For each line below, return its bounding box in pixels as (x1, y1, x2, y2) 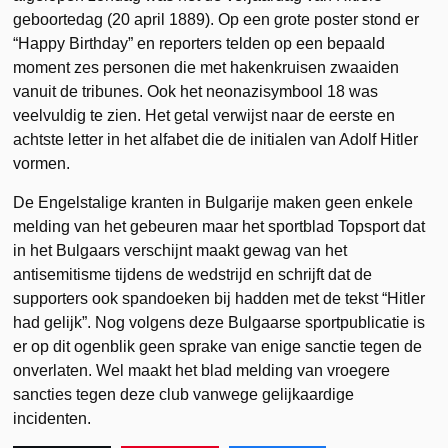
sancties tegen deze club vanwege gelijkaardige (13, 385, 355, 403)
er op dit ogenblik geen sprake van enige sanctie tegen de (13, 337, 423, 355)
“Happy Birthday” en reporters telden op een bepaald (13, 34, 386, 52)
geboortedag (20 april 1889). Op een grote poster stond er (13, 10, 420, 28)
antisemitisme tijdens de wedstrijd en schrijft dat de (13, 265, 373, 283)
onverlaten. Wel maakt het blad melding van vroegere (13, 361, 391, 379)
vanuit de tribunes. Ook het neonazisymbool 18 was (13, 82, 379, 100)
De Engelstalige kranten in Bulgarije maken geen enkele (13, 193, 414, 211)
